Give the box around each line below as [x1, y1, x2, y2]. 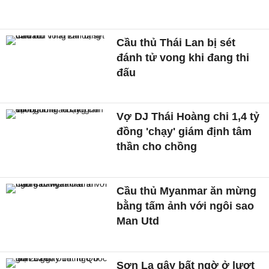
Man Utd [116, 215, 160, 228]
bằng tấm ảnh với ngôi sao [116, 200, 255, 213]
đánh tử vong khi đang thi [116, 51, 250, 64]
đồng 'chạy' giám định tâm [116, 125, 252, 138]
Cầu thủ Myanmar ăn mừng [116, 185, 257, 198]
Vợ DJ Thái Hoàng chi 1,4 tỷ [116, 110, 260, 123]
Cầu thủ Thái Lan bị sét [116, 36, 236, 49]
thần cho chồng [116, 141, 198, 153]
